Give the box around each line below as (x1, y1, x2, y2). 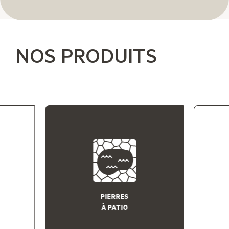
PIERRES (100, 192, 129, 200)
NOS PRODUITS (15, 41, 157, 68)
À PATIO (101, 202, 128, 211)
